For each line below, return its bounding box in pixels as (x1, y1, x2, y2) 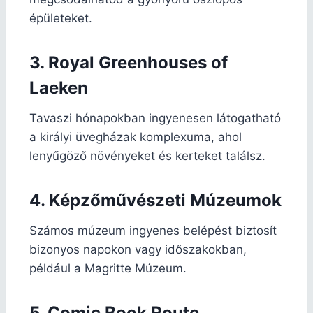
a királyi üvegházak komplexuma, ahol (29, 129, 242, 144)
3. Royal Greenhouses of (29, 52, 228, 73)
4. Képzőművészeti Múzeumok (29, 189, 282, 210)
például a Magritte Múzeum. (29, 261, 187, 275)
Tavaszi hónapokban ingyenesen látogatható (29, 110, 281, 125)
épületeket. (29, 10, 92, 25)
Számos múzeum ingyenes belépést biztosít (29, 223, 277, 238)
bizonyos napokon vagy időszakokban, (29, 242, 247, 256)
